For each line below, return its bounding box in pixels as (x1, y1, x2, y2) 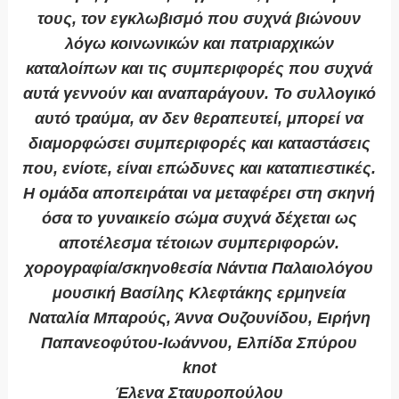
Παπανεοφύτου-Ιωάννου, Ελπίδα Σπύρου (41, 334, 358, 353)
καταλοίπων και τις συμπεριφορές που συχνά (26, 60, 373, 78)
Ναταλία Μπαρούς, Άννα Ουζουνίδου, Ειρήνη (28, 309, 370, 328)
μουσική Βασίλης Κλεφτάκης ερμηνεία (53, 284, 346, 303)
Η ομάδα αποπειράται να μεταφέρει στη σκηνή (23, 184, 376, 203)
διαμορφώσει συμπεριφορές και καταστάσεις (28, 134, 370, 153)
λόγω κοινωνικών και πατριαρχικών (64, 35, 334, 53)
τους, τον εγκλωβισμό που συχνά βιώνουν (37, 10, 362, 28)
